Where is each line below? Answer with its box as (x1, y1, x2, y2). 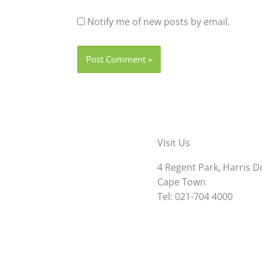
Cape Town (157, 175, 206, 189)
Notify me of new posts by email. (87, 15, 230, 29)
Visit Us (157, 136, 190, 150)
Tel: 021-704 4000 (157, 190, 233, 204)
